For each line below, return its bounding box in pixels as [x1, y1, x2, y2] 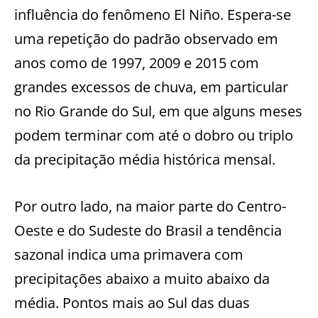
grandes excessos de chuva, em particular [14, 77, 288, 97]
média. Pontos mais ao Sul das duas [14, 292, 250, 312]
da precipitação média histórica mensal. [14, 149, 275, 169]
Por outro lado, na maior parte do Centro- [14, 196, 286, 216]
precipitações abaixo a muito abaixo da [14, 268, 270, 288]
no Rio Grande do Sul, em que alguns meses [14, 101, 302, 121]
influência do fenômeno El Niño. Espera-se [14, 4, 291, 24]
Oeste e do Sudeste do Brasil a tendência [14, 220, 282, 240]
